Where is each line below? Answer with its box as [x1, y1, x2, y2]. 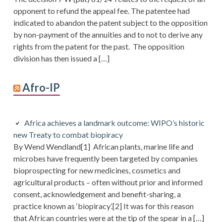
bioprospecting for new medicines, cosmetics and [13, 166, 180, 175]
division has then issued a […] [13, 54, 110, 63]
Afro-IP [22, 81, 60, 95]
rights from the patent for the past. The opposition [13, 42, 184, 52]
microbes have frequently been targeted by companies [13, 154, 198, 164]
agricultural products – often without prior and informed [13, 177, 203, 187]
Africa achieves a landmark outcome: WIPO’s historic [24, 118, 205, 128]
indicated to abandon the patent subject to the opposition [13, 18, 208, 28]
